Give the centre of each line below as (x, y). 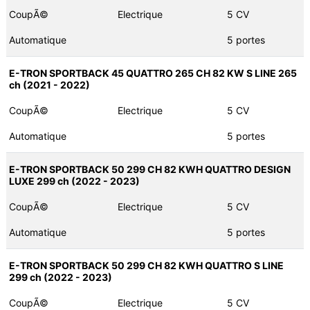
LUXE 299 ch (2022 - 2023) (74, 181)
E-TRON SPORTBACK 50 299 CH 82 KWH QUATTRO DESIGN (149, 170)
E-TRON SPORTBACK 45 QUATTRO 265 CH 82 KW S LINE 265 (153, 73)
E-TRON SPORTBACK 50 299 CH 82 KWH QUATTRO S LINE (146, 266)
